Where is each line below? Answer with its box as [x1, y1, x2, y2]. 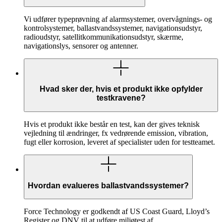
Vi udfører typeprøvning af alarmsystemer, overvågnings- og [24, 14, 212, 23]
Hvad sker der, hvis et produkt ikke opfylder [39, 85, 203, 94]
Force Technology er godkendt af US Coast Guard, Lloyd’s [24, 207, 210, 216]
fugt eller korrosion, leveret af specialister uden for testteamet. [24, 138, 215, 147]
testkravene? [96, 94, 146, 103]
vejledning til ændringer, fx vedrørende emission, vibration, [24, 129, 208, 138]
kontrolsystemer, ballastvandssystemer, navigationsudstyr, [24, 23, 202, 32]
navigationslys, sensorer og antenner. [24, 41, 138, 50]
